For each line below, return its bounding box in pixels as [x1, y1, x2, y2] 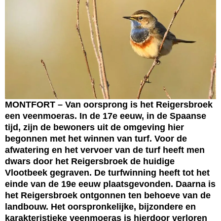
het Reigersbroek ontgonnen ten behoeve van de [5, 190, 211, 201]
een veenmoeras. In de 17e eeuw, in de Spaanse [5, 111, 206, 121]
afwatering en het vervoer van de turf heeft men [5, 145, 205, 155]
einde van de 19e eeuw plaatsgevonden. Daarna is [5, 179, 216, 189]
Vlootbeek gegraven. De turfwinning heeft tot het [5, 168, 210, 178]
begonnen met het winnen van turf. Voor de [5, 134, 187, 144]
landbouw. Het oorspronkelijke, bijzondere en [5, 202, 196, 212]
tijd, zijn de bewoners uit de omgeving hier [5, 122, 184, 133]
